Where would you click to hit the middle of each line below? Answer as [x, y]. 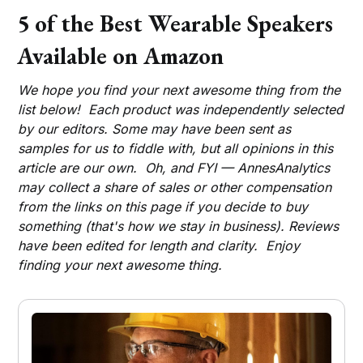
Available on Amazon [121, 56]
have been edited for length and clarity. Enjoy [159, 245]
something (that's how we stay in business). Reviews [179, 226]
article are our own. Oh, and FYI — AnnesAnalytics [174, 167]
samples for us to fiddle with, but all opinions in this [176, 148]
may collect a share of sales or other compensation [175, 187]
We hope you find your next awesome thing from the [179, 90]
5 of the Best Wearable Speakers [175, 23]
